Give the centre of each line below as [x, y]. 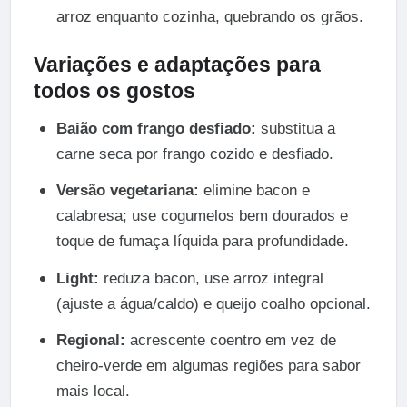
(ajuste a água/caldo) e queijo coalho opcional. [213, 303]
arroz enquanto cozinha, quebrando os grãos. [209, 17]
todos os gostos [114, 90]
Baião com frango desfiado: [156, 129]
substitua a [295, 129]
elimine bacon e [254, 191]
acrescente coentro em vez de [230, 340]
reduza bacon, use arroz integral [211, 278]
